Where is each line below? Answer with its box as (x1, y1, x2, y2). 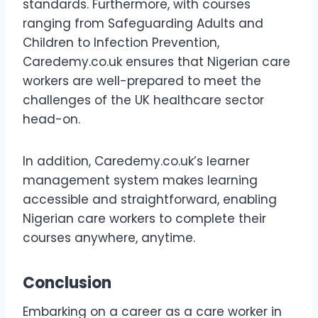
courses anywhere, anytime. (23, 229, 195, 246)
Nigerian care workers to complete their (23, 209, 266, 227)
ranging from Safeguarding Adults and (23, 14, 263, 32)
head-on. (23, 110, 80, 128)
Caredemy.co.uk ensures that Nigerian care (23, 53, 290, 70)
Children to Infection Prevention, (23, 33, 219, 51)
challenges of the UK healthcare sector (23, 91, 264, 109)
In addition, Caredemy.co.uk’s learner (23, 152, 250, 170)
